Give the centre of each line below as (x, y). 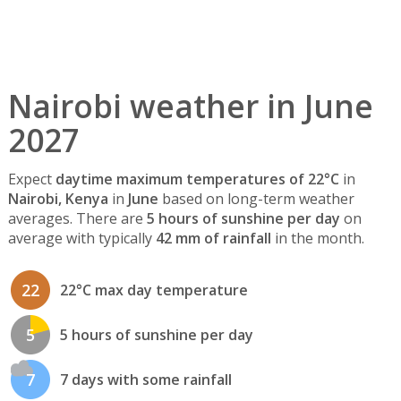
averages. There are (77, 219)
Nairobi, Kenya (58, 199)
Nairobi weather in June (190, 106)
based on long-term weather (256, 199)
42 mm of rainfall (213, 239)
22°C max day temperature (154, 290)
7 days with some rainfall (145, 380)
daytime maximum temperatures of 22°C (197, 179)
